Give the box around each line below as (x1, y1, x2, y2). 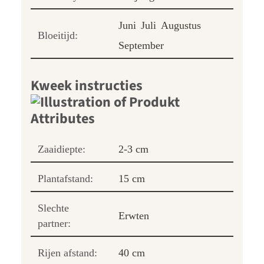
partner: (38, 217, 71, 229)
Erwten (118, 209, 149, 222)
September (118, 39, 164, 51)
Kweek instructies (31, 75, 143, 96)
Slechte (38, 202, 69, 214)
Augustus (161, 19, 201, 31)
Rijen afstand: (38, 246, 97, 259)
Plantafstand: (38, 172, 93, 184)
